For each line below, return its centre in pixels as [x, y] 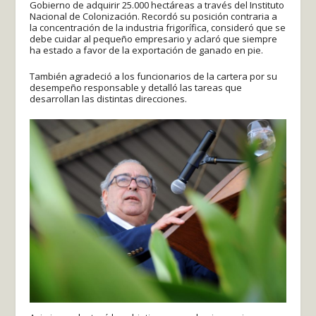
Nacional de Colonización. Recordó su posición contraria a [154, 17]
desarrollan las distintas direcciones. [109, 98]
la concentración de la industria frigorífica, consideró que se [158, 28]
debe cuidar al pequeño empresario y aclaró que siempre [154, 39]
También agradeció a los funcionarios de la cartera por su [154, 76]
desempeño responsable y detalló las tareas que [136, 87]
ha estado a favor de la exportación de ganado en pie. [147, 50]
